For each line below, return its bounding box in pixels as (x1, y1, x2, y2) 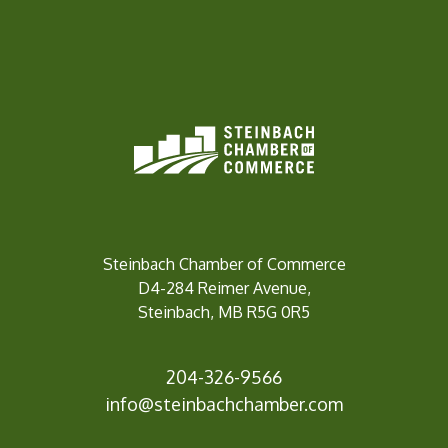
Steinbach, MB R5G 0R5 (138, 301, 310, 322)
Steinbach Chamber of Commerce (102, 253, 346, 274)
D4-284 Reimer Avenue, (137, 277, 311, 298)
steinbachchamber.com (154, 392, 343, 415)
